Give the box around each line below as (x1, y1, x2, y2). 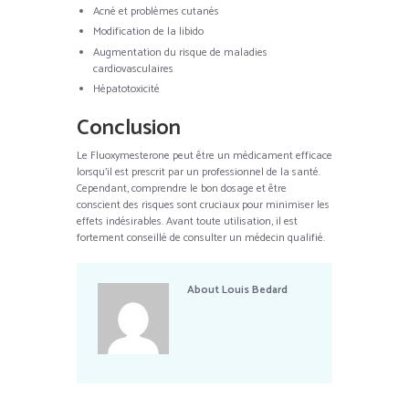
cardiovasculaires (93, 59, 173, 78)
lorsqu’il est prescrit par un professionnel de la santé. (77, 163, 320, 181)
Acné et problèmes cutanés (93, 2, 219, 20)
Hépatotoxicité (93, 80, 160, 98)
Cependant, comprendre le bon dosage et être (77, 180, 287, 197)
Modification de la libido (93, 23, 204, 40)
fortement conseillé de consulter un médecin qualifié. (77, 229, 325, 246)
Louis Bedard (221, 281, 288, 299)
